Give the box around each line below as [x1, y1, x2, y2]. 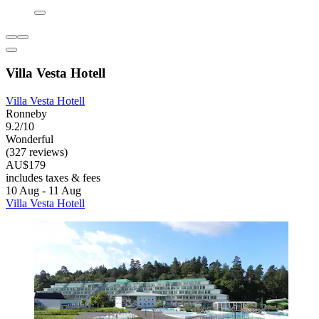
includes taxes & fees [6, 172, 100, 184]
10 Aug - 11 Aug [6, 184, 81, 197]
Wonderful [6, 133, 53, 146]
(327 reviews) [6, 146, 68, 159]
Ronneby [6, 108, 47, 120]
